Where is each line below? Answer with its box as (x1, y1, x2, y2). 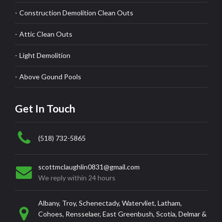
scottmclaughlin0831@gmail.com (38, 163, 140, 171)
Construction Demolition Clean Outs (19, 8, 134, 17)
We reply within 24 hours (38, 173, 115, 182)
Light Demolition (19, 51, 71, 59)
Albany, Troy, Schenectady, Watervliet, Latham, (38, 199, 182, 207)
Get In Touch (15, 102, 75, 114)
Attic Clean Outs (19, 29, 73, 38)
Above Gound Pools (19, 72, 82, 81)
